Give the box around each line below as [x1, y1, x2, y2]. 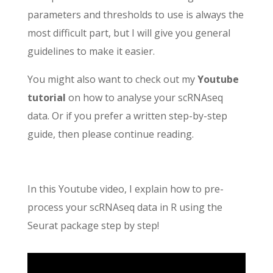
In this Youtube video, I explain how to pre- [27, 182, 224, 196]
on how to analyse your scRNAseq [65, 91, 223, 104]
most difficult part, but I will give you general [27, 26, 230, 40]
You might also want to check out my [27, 73, 197, 86]
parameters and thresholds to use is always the [27, 8, 244, 21]
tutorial [27, 91, 66, 104]
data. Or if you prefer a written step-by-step [27, 109, 227, 122]
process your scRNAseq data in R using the [27, 200, 222, 214]
